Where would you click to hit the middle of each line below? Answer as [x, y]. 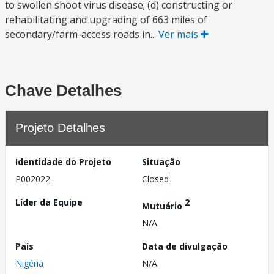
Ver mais [180, 34]
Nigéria [29, 263]
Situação [161, 162]
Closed [155, 179]
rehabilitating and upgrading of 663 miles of [106, 20]
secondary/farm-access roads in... [82, 34]
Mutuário [163, 206]
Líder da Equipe [49, 202]
